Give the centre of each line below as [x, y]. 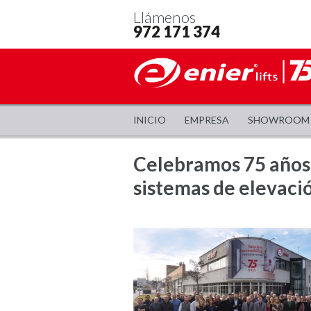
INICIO [150, 120]
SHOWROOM [278, 120]
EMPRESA [207, 120]
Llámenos [165, 17]
